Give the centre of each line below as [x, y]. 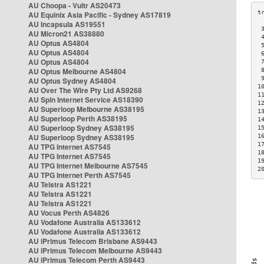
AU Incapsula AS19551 [67, 24]
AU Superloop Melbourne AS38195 [86, 109]
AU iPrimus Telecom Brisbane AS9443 [93, 241]
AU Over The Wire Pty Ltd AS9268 [85, 90]
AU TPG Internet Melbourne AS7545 [88, 166]
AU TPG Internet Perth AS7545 [80, 175]
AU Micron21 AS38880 [66, 34]
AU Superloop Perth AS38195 [78, 118]
